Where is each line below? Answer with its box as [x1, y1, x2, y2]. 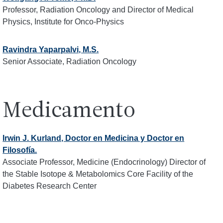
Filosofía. [2, 146, 37, 154]
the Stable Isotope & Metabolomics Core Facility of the [2, 170, 194, 178]
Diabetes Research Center [2, 182, 97, 190]
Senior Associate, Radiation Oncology [2, 57, 137, 66]
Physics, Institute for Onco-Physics [2, 17, 124, 26]
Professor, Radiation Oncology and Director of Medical [2, 5, 194, 14]
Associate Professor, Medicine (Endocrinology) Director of [2, 158, 206, 166]
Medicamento [2, 101, 136, 122]
